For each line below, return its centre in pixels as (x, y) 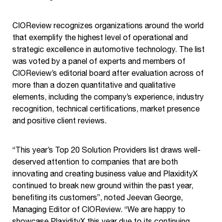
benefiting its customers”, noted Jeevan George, (98, 197)
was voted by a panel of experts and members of (99, 61)
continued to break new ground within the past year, (103, 185)
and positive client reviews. (59, 120)
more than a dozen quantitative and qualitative (94, 84)
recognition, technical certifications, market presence (106, 108)
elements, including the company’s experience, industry (108, 96)
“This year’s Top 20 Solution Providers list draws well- (107, 149)
